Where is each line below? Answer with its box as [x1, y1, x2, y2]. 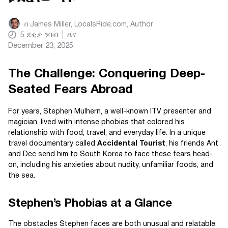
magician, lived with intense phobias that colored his [8, 119, 185, 126]
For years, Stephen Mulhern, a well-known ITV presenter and [8, 108, 211, 115]
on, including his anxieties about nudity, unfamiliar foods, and [8, 162, 213, 168]
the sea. [8, 173, 35, 179]
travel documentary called [8, 140, 97, 147]
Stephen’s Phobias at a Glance [8, 198, 172, 209]
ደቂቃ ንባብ [26, 31, 59, 39]
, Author [127, 21, 153, 28]
